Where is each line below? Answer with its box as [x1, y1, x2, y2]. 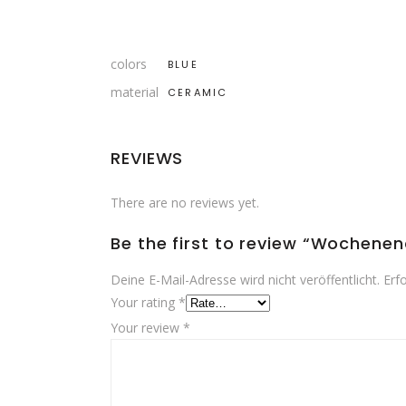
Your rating [111, 294, 179, 311]
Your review [111, 319, 183, 336]
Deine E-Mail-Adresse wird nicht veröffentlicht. [111, 271, 380, 288]
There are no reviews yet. [111, 194, 259, 211]
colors [111, 55, 147, 72]
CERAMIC [168, 85, 228, 100]
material [111, 83, 159, 101]
